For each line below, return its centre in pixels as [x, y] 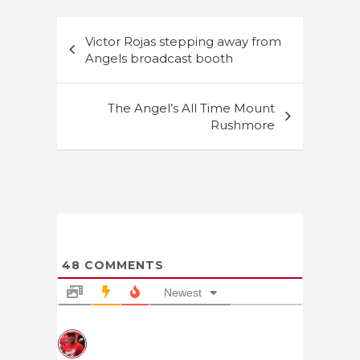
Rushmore [243, 125]
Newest [183, 292]
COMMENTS [122, 265]
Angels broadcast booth [159, 58]
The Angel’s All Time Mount [191, 108]
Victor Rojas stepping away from [183, 41]
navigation [111, 54]
